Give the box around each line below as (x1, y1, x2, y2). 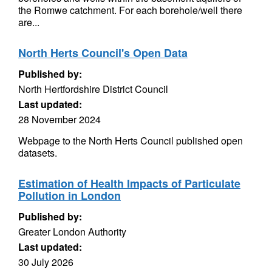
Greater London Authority (18, 225, 126, 239)
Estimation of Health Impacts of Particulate (18, 175, 240, 191)
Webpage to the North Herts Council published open (18, 134, 243, 148)
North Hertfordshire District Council (18, 82, 168, 96)
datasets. (18, 146, 57, 160)
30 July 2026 (18, 255, 73, 269)
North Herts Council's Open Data (18, 45, 188, 61)
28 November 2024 (18, 112, 101, 126)
